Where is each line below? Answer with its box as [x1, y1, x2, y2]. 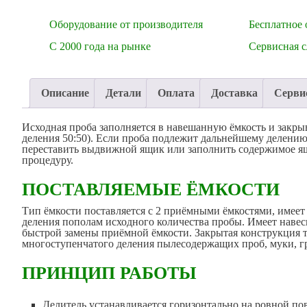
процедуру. [22, 154, 74, 166]
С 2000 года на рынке [49, 40, 151, 52]
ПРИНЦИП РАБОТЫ [22, 262, 197, 283]
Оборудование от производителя [49, 19, 204, 30]
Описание [41, 87, 90, 99]
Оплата [158, 87, 195, 99]
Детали [106, 87, 142, 99]
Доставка [211, 87, 258, 99]
